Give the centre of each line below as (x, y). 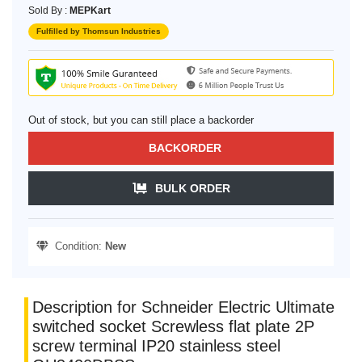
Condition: (77, 246)
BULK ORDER (192, 189)
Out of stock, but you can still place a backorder (141, 120)
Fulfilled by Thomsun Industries (99, 32)
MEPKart (90, 11)
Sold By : (49, 11)
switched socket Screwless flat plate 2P (173, 327)
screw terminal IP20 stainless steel (156, 346)
